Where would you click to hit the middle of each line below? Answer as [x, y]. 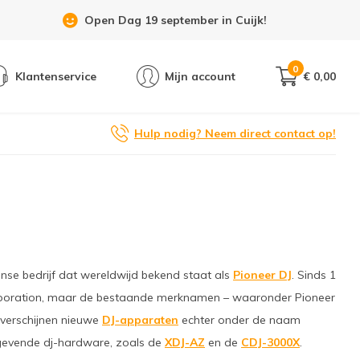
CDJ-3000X [270, 342]
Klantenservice [55, 76]
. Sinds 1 [314, 275]
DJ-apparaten [140, 320]
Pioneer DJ [262, 275]
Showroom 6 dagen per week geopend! [176, 20]
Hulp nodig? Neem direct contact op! [235, 133]
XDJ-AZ [185, 342]
